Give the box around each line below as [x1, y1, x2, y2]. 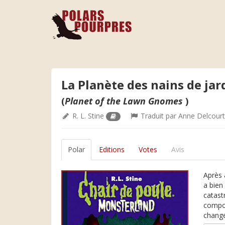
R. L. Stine [72, 111, 104, 121]
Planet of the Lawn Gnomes [65, 95, 185, 107]
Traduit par [139, 111, 179, 121]
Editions [99, 145, 125, 154]
